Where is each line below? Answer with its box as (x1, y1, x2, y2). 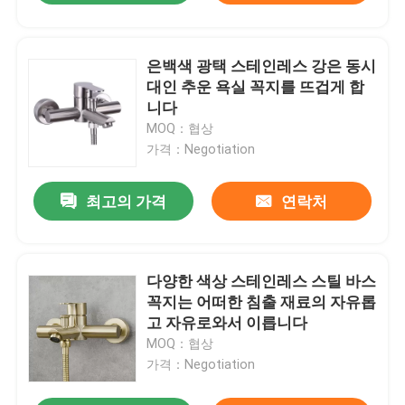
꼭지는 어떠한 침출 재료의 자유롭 (146, 293, 377, 312)
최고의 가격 (86, 193, 167, 212)
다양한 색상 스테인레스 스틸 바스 (146, 272, 377, 291)
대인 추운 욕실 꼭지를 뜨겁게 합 (146, 77, 365, 96)
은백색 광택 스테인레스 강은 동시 (146, 56, 377, 75)
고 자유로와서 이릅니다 (146, 314, 308, 333)
